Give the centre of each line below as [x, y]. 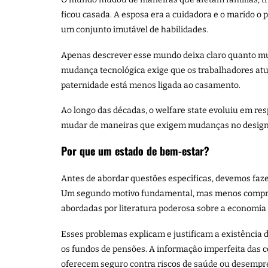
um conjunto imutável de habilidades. [135, 30]
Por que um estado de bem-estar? [135, 150]
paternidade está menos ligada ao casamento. [151, 85]
